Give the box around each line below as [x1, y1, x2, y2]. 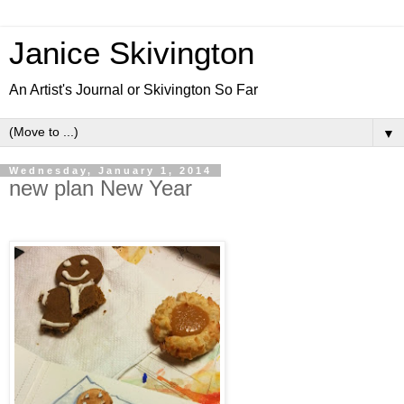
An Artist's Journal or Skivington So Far [9, 82, 258, 97]
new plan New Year [9, 176, 192, 200]
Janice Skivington [9, 36, 254, 70]
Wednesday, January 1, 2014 [9, 165, 212, 176]
